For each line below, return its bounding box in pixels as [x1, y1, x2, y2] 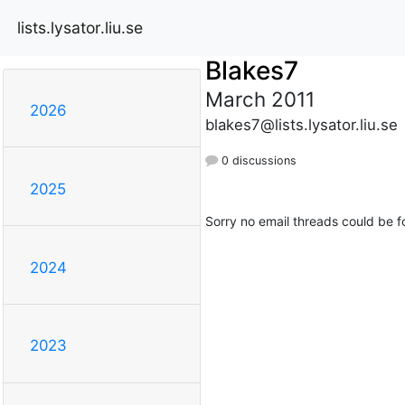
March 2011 [204, 86, 315, 111]
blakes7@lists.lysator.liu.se [204, 115, 398, 134]
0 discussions [217, 153, 297, 167]
